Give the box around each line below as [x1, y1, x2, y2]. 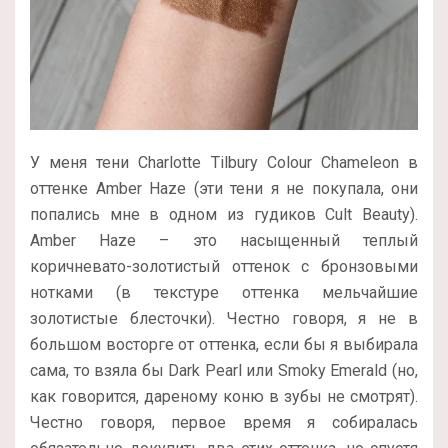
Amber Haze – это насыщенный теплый [30, 231, 418, 251]
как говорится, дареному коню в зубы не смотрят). [30, 387, 418, 407]
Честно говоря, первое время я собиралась [30, 413, 418, 433]
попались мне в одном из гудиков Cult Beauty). [30, 205, 418, 225]
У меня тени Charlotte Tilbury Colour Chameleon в [30, 153, 418, 173]
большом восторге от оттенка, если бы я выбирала [30, 335, 418, 355]
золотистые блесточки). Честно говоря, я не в [30, 309, 418, 329]
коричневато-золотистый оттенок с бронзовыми [30, 257, 418, 277]
